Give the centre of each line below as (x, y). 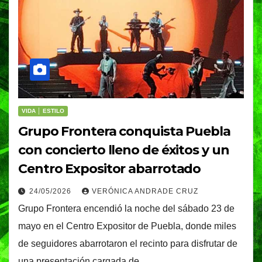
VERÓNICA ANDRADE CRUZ (145, 191)
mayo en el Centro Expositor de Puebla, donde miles (127, 226)
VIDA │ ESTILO (43, 111)
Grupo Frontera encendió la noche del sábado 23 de (126, 208)
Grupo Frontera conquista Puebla (124, 131)
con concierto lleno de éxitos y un (124, 150)
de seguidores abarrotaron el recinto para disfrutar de (128, 243)
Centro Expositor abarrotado (110, 168)
